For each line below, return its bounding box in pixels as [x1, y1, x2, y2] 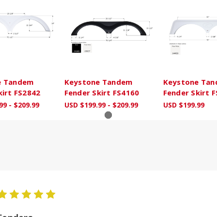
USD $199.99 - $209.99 [64, 100, 138, 110]
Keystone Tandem [64, 77, 133, 87]
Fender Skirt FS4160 [64, 88, 139, 98]
